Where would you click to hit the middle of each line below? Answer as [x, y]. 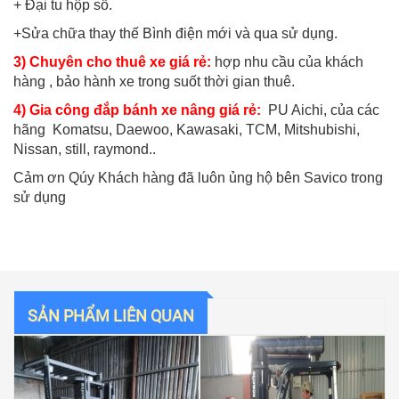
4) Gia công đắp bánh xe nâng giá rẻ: [137, 110]
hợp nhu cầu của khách [289, 62]
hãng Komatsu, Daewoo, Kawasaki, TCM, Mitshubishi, [187, 130]
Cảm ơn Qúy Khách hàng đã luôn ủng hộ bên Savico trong [198, 178]
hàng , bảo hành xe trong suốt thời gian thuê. [154, 82]
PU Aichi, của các [322, 110]
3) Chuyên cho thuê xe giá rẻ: [112, 62]
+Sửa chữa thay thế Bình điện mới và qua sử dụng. [175, 34]
